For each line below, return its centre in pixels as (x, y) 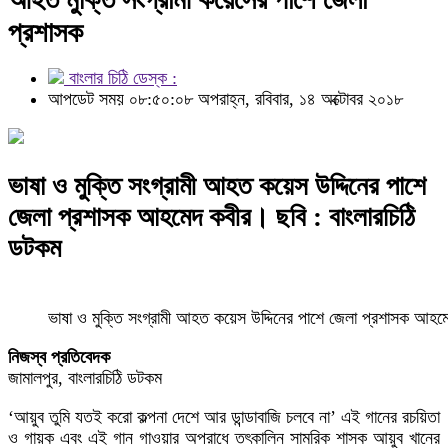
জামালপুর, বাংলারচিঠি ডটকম (85, 377)
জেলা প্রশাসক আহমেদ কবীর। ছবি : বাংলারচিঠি (211, 217)
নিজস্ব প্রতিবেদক (59, 356)
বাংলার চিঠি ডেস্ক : (120, 78)
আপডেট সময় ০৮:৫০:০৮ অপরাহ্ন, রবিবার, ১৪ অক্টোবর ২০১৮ (225, 99)
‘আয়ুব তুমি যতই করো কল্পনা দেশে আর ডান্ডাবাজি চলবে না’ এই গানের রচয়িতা (224, 416)
